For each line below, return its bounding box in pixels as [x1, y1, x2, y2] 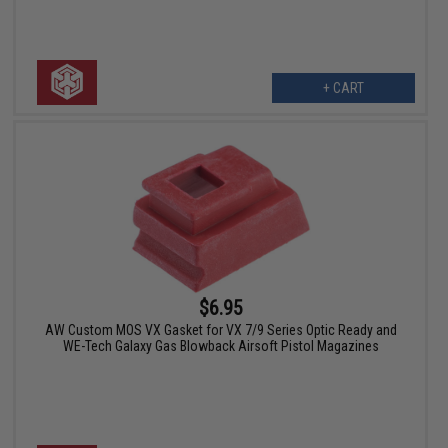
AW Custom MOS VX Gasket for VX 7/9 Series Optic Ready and [44, 321, 397, 338]
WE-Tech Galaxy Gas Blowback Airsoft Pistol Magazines [62, 337, 379, 354]
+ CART [322, 80, 364, 97]
